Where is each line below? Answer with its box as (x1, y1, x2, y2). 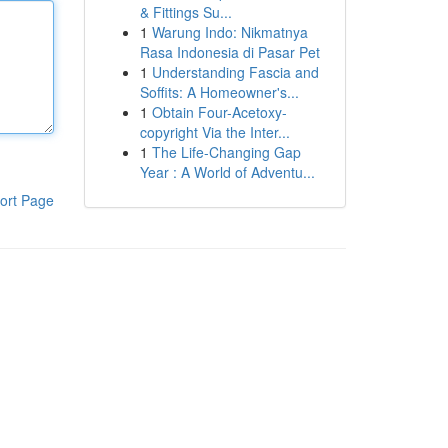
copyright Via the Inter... (139, 122, 290, 142)
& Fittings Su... (139, 2, 232, 22)
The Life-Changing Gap (151, 142, 301, 162)
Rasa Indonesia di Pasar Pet (139, 42, 320, 62)
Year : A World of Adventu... (139, 162, 315, 182)
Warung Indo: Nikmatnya (151, 22, 308, 42)
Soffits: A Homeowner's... (139, 82, 299, 102)
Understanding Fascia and (151, 62, 319, 82)
